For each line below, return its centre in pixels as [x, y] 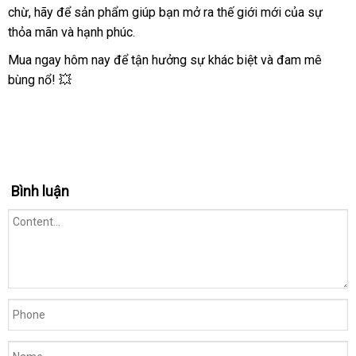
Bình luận [40, 191]
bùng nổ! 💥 [40, 80]
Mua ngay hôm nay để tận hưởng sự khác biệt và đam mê [165, 60]
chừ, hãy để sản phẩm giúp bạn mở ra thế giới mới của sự [165, 12]
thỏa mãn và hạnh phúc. [72, 32]
